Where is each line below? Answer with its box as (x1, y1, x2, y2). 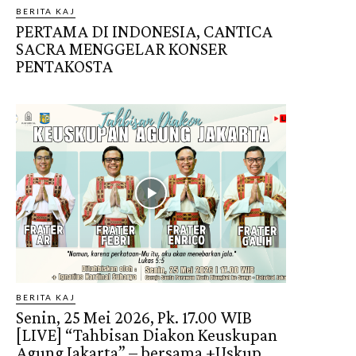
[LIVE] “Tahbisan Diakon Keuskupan (16, 324, 277, 345)
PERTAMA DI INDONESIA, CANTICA (16, 21, 273, 42)
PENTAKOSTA (16, 56, 113, 77)
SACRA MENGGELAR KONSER (16, 39, 227, 60)
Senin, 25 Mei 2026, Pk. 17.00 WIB (16, 307, 252, 327)
